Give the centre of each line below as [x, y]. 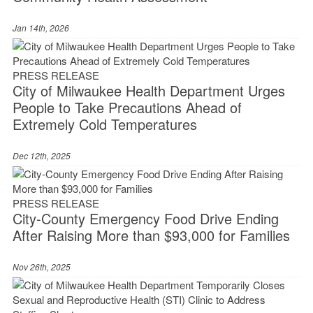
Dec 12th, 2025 [41, 156]
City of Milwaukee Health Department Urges [148, 91]
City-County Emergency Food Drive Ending [145, 219]
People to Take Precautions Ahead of [127, 108]
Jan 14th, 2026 [41, 28]
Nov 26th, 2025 [41, 267]
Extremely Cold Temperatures [104, 124]
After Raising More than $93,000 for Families [151, 235]
